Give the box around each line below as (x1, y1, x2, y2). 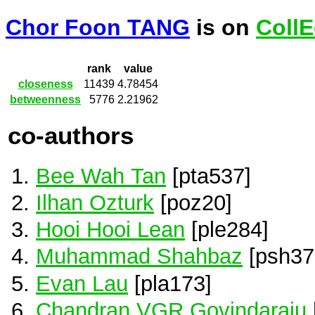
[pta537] (166, 163, 251, 188)
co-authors (8, 122, 134, 149)
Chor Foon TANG (6, 15, 190, 41)
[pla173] (128, 271, 212, 295)
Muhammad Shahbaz (36, 244, 243, 269)
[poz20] (154, 191, 232, 215)
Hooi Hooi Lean (36, 217, 185, 242)
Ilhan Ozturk (36, 191, 154, 215)
